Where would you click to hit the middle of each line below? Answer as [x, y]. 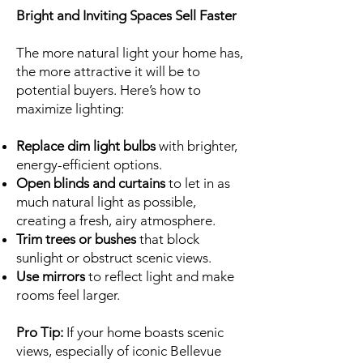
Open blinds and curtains [91, 183]
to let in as [198, 183]
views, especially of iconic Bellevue [119, 351]
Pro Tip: [41, 332]
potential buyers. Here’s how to [109, 90]
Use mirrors [51, 276]
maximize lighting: [70, 109]
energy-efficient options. [89, 164]
